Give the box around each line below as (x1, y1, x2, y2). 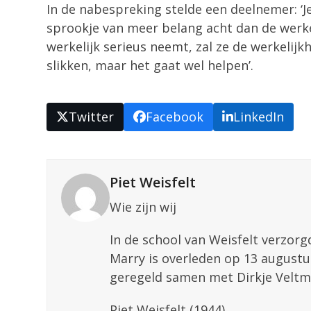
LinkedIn (233, 108, 285, 125)
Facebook (145, 108, 203, 125)
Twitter (69, 108, 115, 125)
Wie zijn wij (110, 198, 177, 215)
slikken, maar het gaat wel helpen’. (47, 57, 254, 74)
